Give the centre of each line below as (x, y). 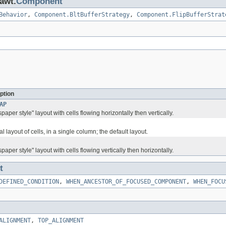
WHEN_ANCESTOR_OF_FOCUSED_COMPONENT (126, 181)
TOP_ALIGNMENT (61, 220)
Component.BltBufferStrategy (82, 14)
